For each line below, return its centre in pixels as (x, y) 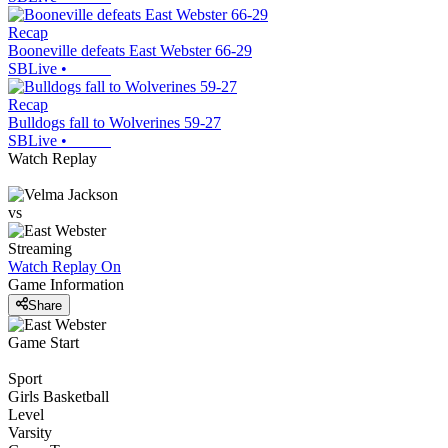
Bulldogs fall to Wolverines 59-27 (114, 123)
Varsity (30, 432)
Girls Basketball (58, 396)
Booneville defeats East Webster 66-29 (130, 51)
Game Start (43, 342)
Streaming (40, 249)
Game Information (66, 285)
